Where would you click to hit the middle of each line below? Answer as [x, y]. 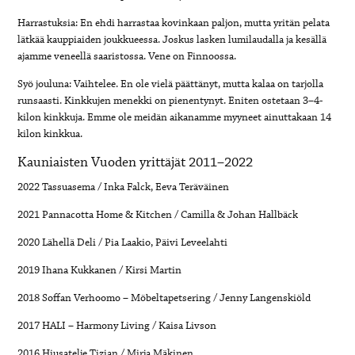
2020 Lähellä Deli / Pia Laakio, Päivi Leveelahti [123, 242]
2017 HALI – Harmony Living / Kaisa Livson [117, 325]
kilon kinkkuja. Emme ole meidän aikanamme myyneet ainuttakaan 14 [175, 117]
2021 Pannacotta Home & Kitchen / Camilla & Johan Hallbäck [158, 214]
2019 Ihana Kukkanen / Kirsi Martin [100, 270]
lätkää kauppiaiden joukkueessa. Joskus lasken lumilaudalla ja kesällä [172, 39]
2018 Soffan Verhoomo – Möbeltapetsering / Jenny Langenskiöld [164, 298]
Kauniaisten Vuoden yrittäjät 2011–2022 [136, 162]
